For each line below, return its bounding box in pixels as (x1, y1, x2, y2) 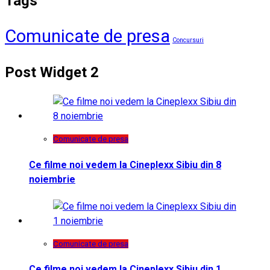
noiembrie (29, 173, 75, 185)
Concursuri (172, 36, 204, 44)
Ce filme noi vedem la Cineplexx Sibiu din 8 (29, 159, 221, 171)
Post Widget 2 (5, 63, 99, 81)
